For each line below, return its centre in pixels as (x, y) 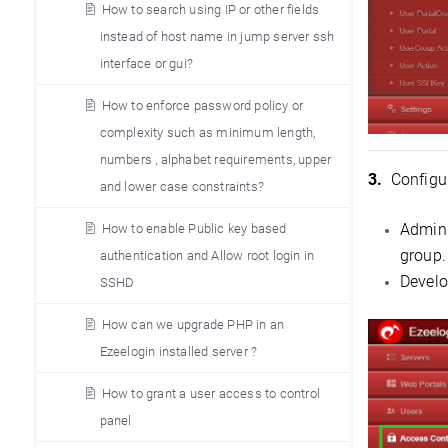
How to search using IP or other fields (210, 9)
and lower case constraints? (181, 186)
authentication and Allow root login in (207, 255)
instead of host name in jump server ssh (217, 36)
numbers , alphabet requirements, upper (215, 159)
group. (422, 255)
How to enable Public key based (194, 228)
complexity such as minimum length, (207, 132)
